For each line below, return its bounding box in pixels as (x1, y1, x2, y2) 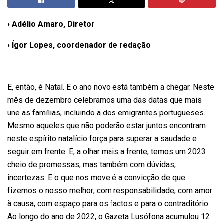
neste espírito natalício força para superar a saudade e (7, 132, 197, 145)
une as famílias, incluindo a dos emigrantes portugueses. (7, 107, 205, 119)
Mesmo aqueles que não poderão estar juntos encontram (7, 119, 206, 132)
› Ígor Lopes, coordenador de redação (7, 39, 151, 51)
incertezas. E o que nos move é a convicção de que (7, 171, 185, 184)
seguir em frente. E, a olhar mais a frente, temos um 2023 (7, 145, 206, 158)
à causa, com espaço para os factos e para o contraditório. (7, 197, 210, 210)
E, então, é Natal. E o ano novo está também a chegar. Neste (7, 81, 214, 93)
